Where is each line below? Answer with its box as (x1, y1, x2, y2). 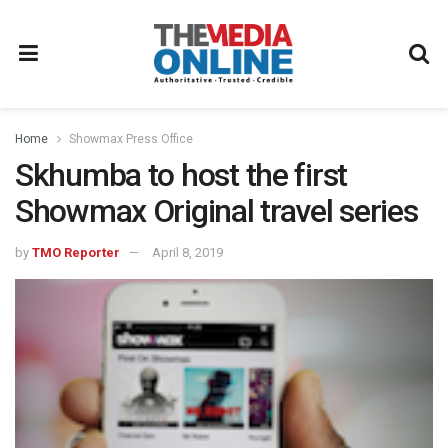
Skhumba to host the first (15, 156, 347, 194)
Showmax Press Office (69, 132, 193, 146)
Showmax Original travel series (15, 192, 418, 230)
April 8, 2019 (152, 244, 223, 260)
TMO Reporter (32, 244, 120, 260)
